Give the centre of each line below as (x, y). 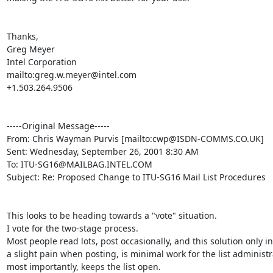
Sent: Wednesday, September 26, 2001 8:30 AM (102, 151)
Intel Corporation (41, 62)
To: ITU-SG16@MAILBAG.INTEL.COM (79, 164)
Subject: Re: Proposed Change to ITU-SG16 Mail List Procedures (136, 177)
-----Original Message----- (58, 126)
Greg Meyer (30, 49)
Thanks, (22, 36)
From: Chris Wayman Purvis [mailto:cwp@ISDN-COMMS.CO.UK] (135, 139)
